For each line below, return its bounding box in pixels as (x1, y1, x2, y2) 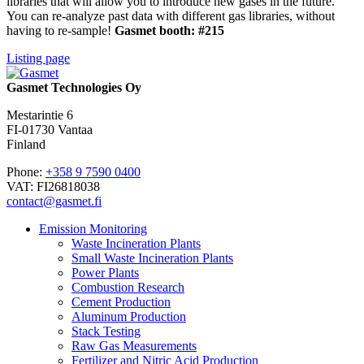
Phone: (6, 164, 45, 179)
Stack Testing (71, 323, 141, 338)
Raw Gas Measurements (71, 338, 197, 353)
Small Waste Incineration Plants (71, 250, 233, 265)
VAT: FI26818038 (6, 179, 100, 193)
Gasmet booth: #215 (115, 23, 224, 37)
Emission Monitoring (39, 221, 147, 236)
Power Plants (71, 265, 139, 279)
